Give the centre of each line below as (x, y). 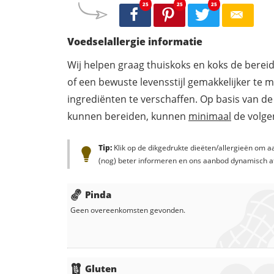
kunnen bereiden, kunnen (128, 116)
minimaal (210, 116)
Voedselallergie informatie (135, 41)
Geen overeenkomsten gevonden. (128, 210)
